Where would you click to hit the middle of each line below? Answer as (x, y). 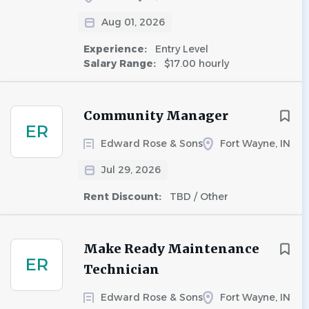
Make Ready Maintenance (171, 249)
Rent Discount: (124, 197)
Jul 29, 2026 (131, 170)
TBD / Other (198, 197)
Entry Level (180, 49)
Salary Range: (121, 63)
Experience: (117, 49)
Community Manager (156, 116)
